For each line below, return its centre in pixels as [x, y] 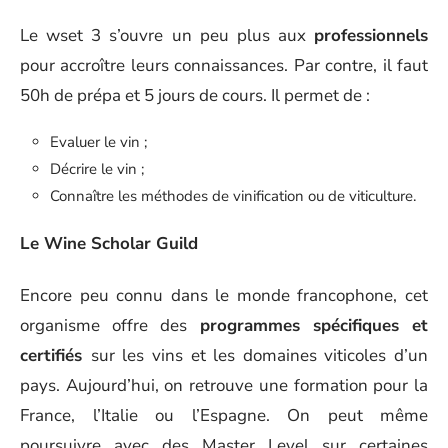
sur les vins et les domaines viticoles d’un [259, 355]
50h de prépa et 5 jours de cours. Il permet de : [195, 95]
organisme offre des [110, 325]
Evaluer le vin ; [98, 142]
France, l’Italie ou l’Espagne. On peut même [224, 415]
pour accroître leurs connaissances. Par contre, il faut [224, 65]
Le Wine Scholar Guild [109, 243]
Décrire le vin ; [97, 169]
